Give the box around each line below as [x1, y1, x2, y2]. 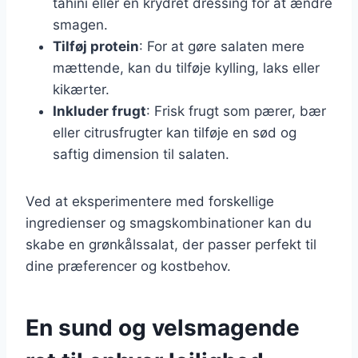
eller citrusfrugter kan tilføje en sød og [53, 124, 296, 141]
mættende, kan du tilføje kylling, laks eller [53, 59, 320, 76]
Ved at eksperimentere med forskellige [26, 193, 274, 209]
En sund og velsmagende [26, 313, 300, 341]
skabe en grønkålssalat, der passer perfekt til [26, 236, 316, 253]
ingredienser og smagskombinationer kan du [26, 214, 312, 231]
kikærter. [53, 81, 109, 97]
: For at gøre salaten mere [139, 38, 304, 54]
